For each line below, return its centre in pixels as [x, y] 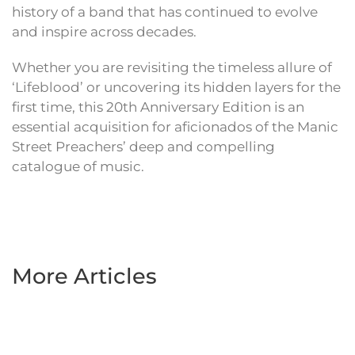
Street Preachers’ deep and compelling [143, 147]
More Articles [84, 277]
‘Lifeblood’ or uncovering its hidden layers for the [176, 88]
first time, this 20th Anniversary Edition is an [158, 107]
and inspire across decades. [104, 32]
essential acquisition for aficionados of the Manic [175, 127]
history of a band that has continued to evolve [165, 12]
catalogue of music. [78, 167]
